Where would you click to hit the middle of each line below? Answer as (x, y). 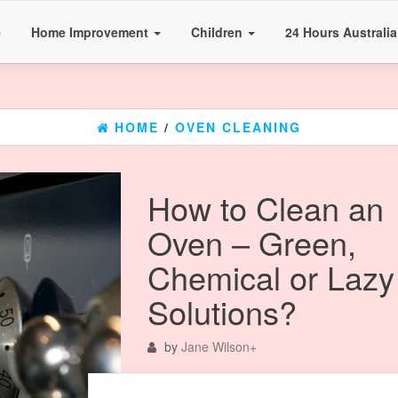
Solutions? (222, 311)
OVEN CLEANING (238, 127)
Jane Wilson (215, 346)
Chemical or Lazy (271, 277)
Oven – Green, (251, 242)
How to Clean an (265, 207)
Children (219, 32)
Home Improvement (92, 32)
